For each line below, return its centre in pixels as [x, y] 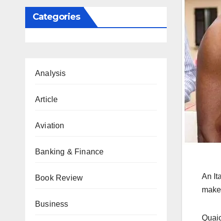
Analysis [51, 73]
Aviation [50, 126]
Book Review [59, 178]
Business [52, 204]
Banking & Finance [70, 152]
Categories [56, 17]
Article [47, 99]
